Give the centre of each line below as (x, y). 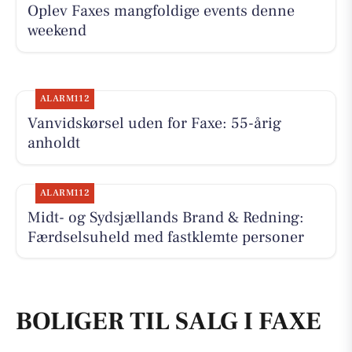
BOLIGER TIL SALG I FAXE (169, 322)
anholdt (53, 143)
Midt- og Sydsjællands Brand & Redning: (165, 217)
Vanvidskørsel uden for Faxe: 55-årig (154, 124)
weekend (57, 31)
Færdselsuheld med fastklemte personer (165, 237)
